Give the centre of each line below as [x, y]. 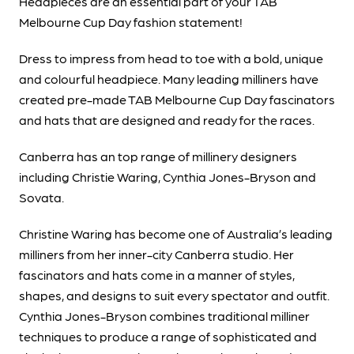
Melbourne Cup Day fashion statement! [131, 21]
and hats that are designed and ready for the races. [167, 119]
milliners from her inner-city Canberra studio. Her [156, 254]
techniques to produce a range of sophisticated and [168, 336]
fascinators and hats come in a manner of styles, [157, 274]
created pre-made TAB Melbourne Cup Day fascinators [177, 99]
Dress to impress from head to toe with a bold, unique [171, 58]
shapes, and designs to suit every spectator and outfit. [174, 295]
